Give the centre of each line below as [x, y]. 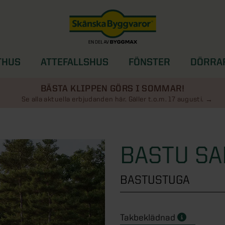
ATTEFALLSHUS [75, 62]
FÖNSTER [149, 62]
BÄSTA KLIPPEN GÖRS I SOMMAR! [113, 88]
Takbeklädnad [149, 217]
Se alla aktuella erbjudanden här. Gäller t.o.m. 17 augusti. [113, 99]
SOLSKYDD [128, 80]
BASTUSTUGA [155, 179]
